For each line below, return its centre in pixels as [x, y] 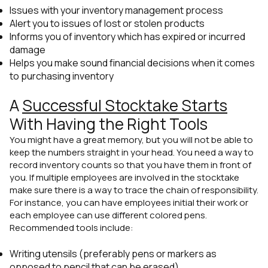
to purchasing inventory [62, 76]
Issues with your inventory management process [116, 10]
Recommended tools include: [71, 227]
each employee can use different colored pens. [108, 215]
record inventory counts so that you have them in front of [130, 165]
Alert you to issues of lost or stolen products [107, 24]
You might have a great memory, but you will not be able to [131, 139]
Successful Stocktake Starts [125, 105]
